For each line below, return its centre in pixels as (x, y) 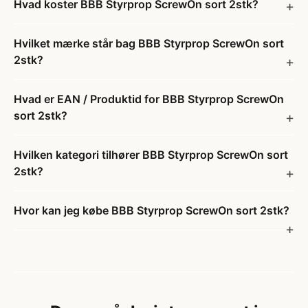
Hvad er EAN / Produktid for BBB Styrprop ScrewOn (149, 99)
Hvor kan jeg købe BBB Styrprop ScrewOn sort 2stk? (152, 210)
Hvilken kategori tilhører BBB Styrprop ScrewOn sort (151, 155)
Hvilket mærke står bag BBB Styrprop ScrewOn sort (149, 43)
